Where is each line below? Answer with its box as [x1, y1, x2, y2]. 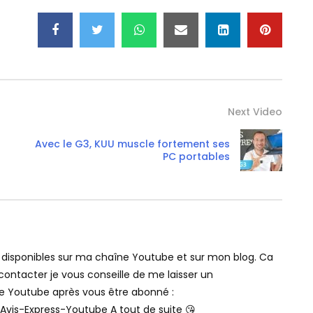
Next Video [228, 105, 282, 119]
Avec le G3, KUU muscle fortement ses [35, 137, 230, 152]
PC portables [163, 150, 230, 164]
